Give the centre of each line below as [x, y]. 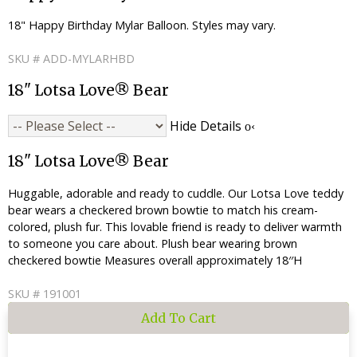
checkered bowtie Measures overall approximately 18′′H [155, 261]
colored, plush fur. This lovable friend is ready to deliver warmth [175, 227]
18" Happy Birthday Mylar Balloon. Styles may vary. [142, 25]
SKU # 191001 [45, 293]
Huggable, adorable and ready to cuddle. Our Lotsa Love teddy [176, 194]
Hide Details [207, 126]
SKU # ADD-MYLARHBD [71, 58]
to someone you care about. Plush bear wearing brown [153, 244]
